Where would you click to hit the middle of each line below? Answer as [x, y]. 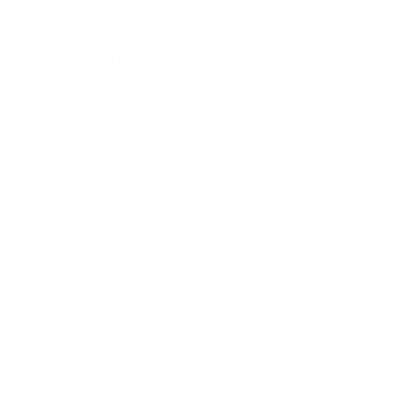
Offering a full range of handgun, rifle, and [199, 129]
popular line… [90, 177]
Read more [192, 177]
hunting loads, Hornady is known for [178, 153]
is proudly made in [278, 58]
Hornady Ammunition [117, 58]
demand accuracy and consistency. [173, 105]
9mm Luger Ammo [104, 387]
